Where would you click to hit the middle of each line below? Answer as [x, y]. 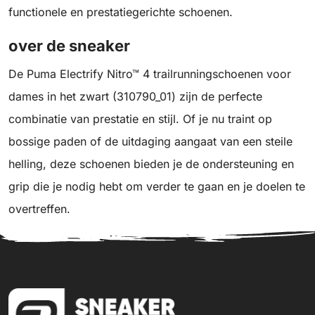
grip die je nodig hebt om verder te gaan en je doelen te [157, 187]
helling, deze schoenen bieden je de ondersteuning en [151, 164]
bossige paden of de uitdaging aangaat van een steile [150, 142]
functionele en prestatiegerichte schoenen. [121, 12]
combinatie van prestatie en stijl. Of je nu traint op [140, 119]
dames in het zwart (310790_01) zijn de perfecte [135, 97]
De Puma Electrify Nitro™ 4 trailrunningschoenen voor [150, 74]
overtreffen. [39, 209]
